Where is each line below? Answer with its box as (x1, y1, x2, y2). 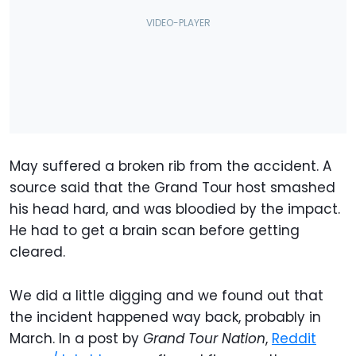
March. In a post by (10, 329, 143, 349)
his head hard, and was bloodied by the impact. (10, 199, 340, 219)
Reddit (272, 329, 316, 349)
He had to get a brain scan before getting (10, 221, 300, 241)
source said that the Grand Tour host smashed (10, 178, 335, 198)
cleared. (10, 242, 65, 262)
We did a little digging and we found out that (10, 286, 323, 306)
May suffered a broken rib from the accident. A (10, 157, 331, 176)
